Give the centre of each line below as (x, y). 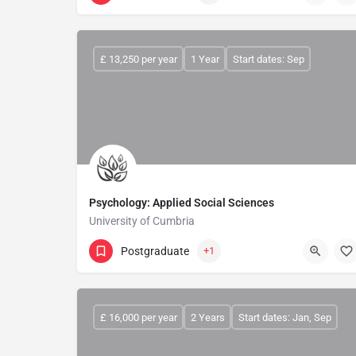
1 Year (205, 59)
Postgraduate (155, 251)
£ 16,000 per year (138, 317)
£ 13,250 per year (138, 59)
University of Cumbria (142, 221)
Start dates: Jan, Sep (284, 317)
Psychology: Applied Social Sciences (182, 203)
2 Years (207, 317)
